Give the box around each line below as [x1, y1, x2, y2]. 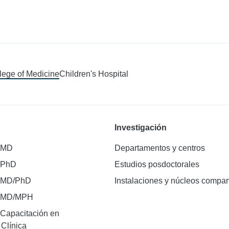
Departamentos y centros [114, 143, 205, 152]
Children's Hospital [59, 69, 128, 78]
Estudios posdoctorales [114, 159, 199, 169]
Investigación [114, 123, 167, 132]
